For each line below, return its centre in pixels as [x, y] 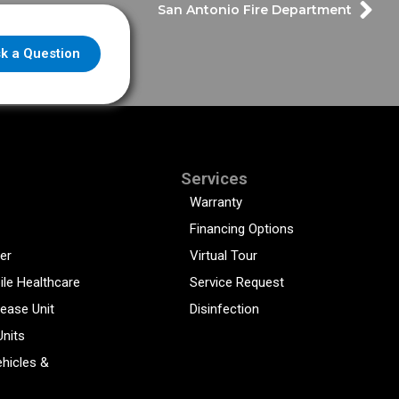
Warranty [216, 202]
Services [215, 178]
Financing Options [242, 228]
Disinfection [225, 309]
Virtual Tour [224, 255]
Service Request [237, 282]
